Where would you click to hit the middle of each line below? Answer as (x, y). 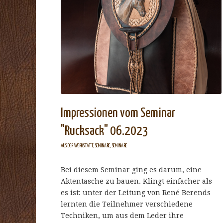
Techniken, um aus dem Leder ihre (122, 216)
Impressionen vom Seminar (118, 113)
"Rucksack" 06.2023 (105, 131)
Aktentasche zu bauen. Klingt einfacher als (136, 181)
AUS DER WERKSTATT (77, 146)
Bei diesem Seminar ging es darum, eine (131, 170)
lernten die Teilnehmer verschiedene (127, 204)
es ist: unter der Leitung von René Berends (136, 193)
